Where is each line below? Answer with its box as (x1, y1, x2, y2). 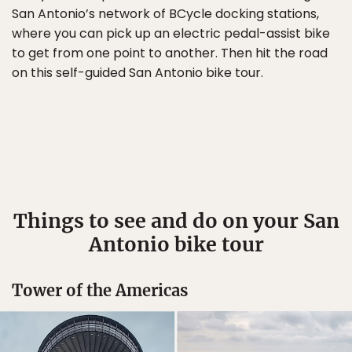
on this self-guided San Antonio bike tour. (12, 64, 263, 82)
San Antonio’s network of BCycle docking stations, (12, 5, 319, 23)
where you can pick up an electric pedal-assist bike (12, 24, 330, 42)
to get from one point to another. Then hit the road (12, 44, 328, 62)
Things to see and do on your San (13, 208, 339, 233)
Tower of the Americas (12, 280, 188, 300)
